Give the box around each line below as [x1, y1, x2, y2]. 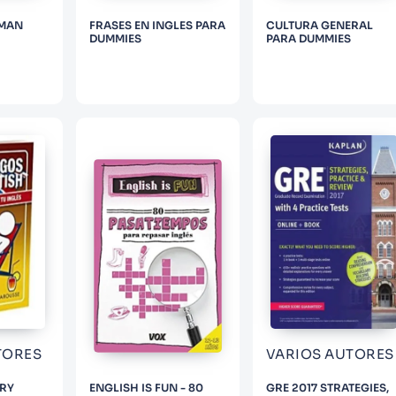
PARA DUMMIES [265, 31, 351, 45]
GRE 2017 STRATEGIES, [265, 380, 389, 394]
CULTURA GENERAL [265, 18, 373, 32]
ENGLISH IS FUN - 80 [89, 380, 204, 394]
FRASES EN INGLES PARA [89, 18, 226, 32]
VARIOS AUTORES [265, 345, 394, 362]
